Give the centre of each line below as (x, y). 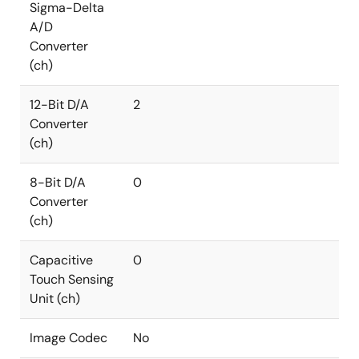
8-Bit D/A (58, 182)
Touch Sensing (72, 279)
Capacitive (61, 260)
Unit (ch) (55, 298)
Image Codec (69, 337)
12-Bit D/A (59, 104)
